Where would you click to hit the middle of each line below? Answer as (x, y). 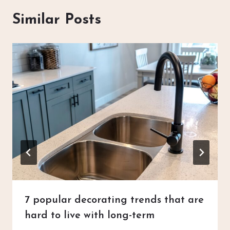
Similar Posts (57, 20)
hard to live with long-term (90, 215)
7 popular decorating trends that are (114, 200)
